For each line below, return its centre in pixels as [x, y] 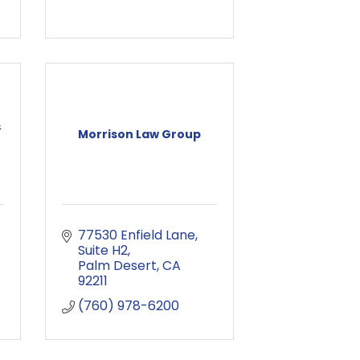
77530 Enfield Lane [137, 235]
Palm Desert [117, 266]
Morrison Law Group [139, 134]
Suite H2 [103, 250]
